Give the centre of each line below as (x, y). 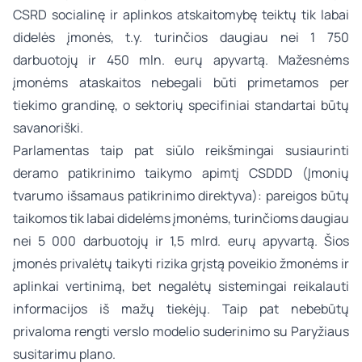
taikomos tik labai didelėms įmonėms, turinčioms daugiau (181, 218)
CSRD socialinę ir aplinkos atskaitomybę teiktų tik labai (181, 15)
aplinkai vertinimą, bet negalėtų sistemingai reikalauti (181, 286)
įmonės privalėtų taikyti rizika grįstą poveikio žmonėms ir (181, 263)
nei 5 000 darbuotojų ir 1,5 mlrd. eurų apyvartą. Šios (181, 241)
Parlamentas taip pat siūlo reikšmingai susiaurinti (181, 150)
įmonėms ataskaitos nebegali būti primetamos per (181, 82)
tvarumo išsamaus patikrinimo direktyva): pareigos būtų (181, 196)
